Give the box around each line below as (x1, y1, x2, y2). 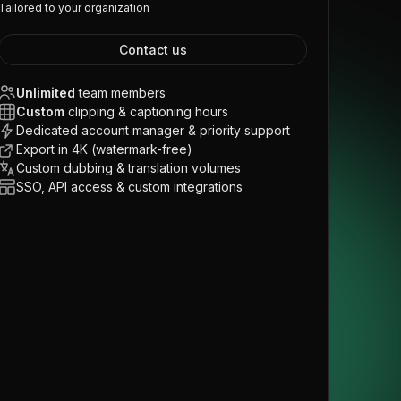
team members (79, 85, 166, 100)
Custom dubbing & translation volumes (16, 160, 242, 175)
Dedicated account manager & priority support (16, 123, 291, 138)
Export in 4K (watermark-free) (16, 141, 193, 157)
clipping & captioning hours (68, 104, 229, 119)
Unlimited (16, 85, 76, 100)
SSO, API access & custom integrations (16, 179, 243, 194)
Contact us (118, 42, 187, 57)
